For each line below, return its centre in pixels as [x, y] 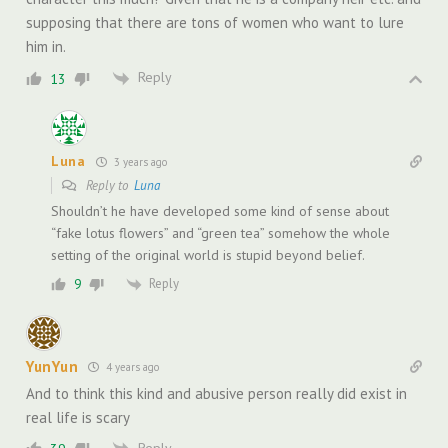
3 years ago [138, 161]
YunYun [52, 366]
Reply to [108, 185]
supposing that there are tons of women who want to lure [215, 23]
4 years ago [131, 366]
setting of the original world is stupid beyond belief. [208, 254]
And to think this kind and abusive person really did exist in [216, 393]
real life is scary [78, 417]
